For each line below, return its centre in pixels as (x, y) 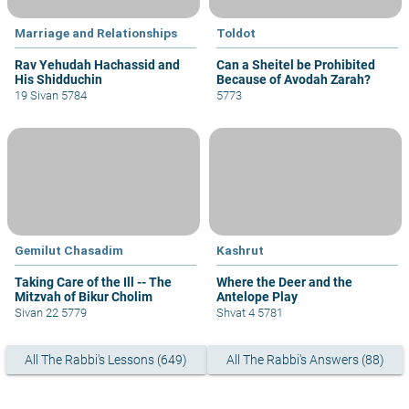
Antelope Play (257, 296)
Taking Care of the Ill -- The (93, 282)
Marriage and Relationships (96, 32)
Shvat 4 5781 (250, 312)
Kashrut (240, 250)
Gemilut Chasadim (69, 250)
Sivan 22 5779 (51, 312)
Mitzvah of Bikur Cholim (84, 296)
